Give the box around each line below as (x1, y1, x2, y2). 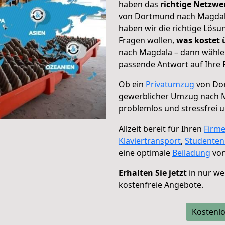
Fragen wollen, (119, 35, 176, 46)
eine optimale (119, 147, 172, 158)
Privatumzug (146, 79, 194, 90)
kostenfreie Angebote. (119, 179, 203, 190)
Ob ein (119, 79, 146, 90)
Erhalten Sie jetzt (119, 167, 187, 178)
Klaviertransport (119, 135, 181, 146)
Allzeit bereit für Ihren (119, 123, 204, 134)
